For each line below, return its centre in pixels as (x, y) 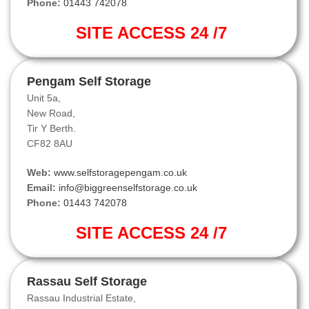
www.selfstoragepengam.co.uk (120, 173)
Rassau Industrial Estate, (81, 298)
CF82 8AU (50, 144)
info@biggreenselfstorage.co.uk (128, 188)
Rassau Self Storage (87, 282)
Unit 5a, (44, 98)
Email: (41, 188)
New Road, (51, 113)
